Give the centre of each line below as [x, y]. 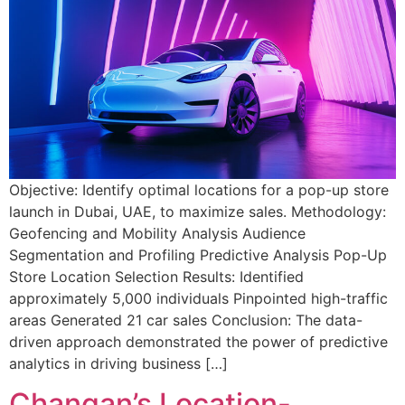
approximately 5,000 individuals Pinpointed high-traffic [198, 298]
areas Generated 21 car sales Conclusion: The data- [186, 320]
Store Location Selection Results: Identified [156, 276]
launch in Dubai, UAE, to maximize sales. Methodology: [198, 211]
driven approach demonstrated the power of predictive [198, 341]
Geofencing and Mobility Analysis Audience [157, 233]
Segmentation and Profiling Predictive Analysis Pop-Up [198, 254]
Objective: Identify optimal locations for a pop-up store [199, 189]
